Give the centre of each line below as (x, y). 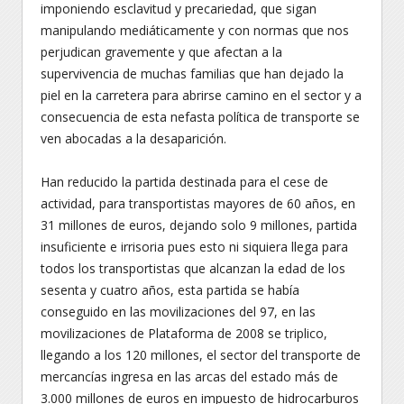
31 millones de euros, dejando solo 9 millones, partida (199, 225)
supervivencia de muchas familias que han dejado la (192, 73)
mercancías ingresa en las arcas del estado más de (189, 376)
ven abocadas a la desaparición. (133, 138)
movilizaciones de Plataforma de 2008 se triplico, (184, 333)
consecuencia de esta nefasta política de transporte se (200, 117)
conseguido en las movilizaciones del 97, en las (178, 312)
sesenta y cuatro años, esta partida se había (170, 290)
